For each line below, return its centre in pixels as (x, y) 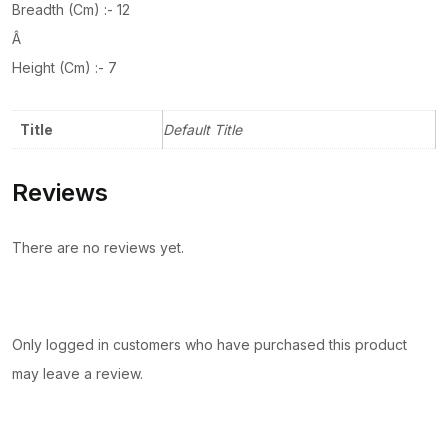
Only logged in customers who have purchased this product (209, 344)
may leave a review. (77, 373)
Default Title (202, 129)
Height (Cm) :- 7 (64, 67)
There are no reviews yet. (98, 247)
